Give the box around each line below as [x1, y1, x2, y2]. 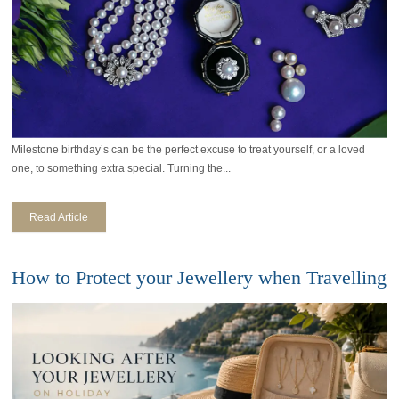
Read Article [29, 211, 89, 224]
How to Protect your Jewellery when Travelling [12, 266, 387, 289]
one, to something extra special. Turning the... [12, 162, 232, 175]
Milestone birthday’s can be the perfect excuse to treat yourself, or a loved [12, 143, 366, 157]
